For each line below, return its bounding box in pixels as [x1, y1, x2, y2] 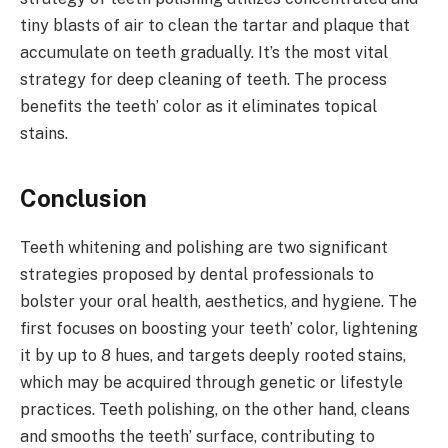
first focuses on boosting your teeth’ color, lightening [20, 318, 418, 338]
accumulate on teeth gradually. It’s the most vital [20, 43, 388, 63]
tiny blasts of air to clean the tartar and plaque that [20, 16, 410, 36]
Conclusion [20, 183, 147, 212]
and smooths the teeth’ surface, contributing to [20, 426, 375, 446]
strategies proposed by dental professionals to [20, 264, 374, 284]
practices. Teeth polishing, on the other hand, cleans [20, 399, 410, 419]
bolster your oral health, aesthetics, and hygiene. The [20, 291, 417, 311]
